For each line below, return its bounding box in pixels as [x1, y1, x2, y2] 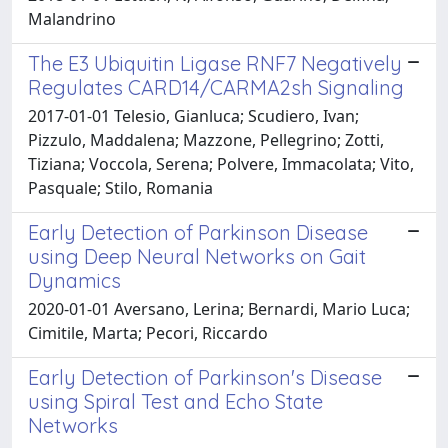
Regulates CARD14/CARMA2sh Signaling [28, 74, 404, 100]
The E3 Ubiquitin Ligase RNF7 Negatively [28, 50, 402, 76]
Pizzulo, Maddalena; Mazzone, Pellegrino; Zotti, [28, 128, 384, 151]
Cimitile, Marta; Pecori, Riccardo [28, 321, 268, 344]
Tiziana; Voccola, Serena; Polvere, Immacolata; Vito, [28, 152, 414, 175]
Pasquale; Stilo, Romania [28, 176, 213, 199]
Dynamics [28, 267, 121, 293]
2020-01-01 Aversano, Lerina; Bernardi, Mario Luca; [28, 297, 410, 320]
